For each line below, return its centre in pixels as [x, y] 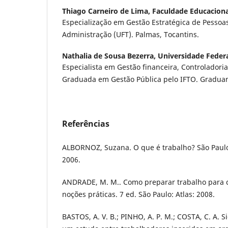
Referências [86, 123]
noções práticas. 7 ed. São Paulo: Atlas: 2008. [138, 194]
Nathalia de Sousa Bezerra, [110, 55]
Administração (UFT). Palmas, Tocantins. [131, 34]
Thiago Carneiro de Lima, [107, 11]
